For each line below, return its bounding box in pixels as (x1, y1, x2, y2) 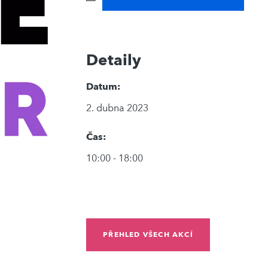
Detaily (86, 50, 142, 71)
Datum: (86, 80, 121, 93)
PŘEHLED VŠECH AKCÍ (103, 230, 193, 239)
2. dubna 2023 (86, 102, 149, 115)
